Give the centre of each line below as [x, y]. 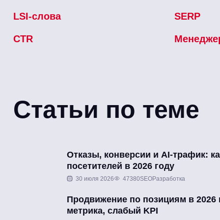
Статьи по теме [106, 109]
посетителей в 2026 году [121, 166]
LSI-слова [37, 16]
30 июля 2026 [95, 179]
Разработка [169, 179]
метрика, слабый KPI [112, 210]
